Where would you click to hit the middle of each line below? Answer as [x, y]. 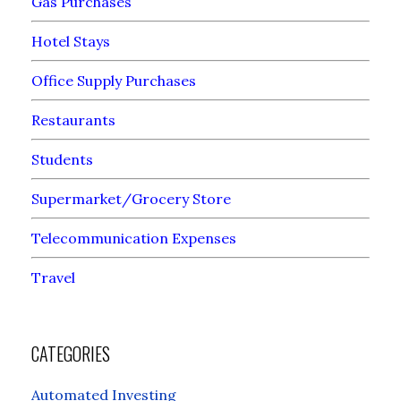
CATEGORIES [71, 354]
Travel [53, 278]
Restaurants [73, 120]
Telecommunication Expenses [134, 239]
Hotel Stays [71, 42]
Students [62, 160]
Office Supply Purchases [114, 81]
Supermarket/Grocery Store [131, 199]
